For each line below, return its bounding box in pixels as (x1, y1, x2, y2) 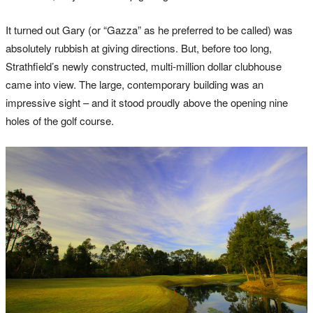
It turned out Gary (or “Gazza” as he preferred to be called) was (6, 22, 293, 37)
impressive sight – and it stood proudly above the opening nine (6, 94, 288, 110)
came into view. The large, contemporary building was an (6, 76, 263, 92)
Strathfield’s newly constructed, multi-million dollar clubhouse (6, 58, 282, 73)
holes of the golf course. (6, 112, 114, 128)
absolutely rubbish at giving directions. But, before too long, (6, 40, 272, 55)
